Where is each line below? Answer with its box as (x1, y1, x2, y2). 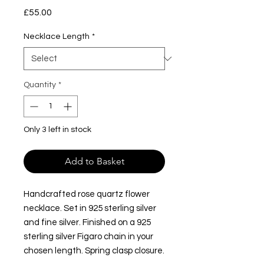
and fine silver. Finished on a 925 (24, 218, 151, 227)
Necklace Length (24, 32, 90, 41)
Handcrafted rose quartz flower (24, 190, 150, 199)
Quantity (24, 81, 56, 90)
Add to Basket (64, 156, 124, 167)
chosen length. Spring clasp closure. (24, 246, 164, 256)
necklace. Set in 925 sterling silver (24, 204, 156, 213)
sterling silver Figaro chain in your (24, 232, 153, 242)
